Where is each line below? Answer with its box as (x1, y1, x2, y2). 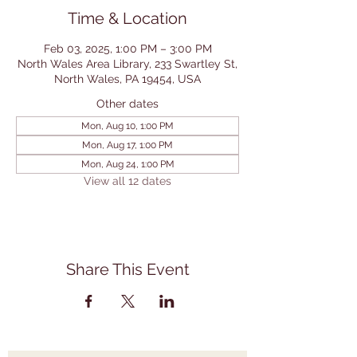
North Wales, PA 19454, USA (54, 73, 201, 85)
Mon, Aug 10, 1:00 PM (81, 120, 174, 131)
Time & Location (68, 9, 187, 28)
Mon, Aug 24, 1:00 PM (80, 159, 175, 170)
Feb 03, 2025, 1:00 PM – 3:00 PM (43, 42, 212, 55)
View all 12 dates (84, 175, 171, 187)
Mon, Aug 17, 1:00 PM (82, 139, 173, 151)
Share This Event (65, 260, 190, 279)
